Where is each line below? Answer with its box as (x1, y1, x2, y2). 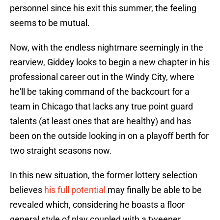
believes (10, 185, 44, 195)
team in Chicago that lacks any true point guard (10, 101, 193, 112)
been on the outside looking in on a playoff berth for (10, 131, 209, 141)
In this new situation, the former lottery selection (10, 170, 197, 181)
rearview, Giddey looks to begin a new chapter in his (10, 57, 210, 68)
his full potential (44, 185, 106, 195)
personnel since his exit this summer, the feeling (10, 3, 196, 14)
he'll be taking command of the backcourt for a (10, 86, 190, 97)
